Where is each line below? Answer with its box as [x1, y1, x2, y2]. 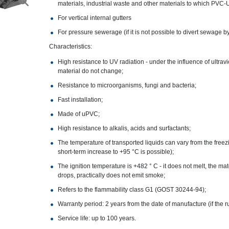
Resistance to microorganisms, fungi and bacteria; [57, 82, 196, 89]
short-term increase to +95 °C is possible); [57, 148, 174, 155]
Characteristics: [49, 43, 92, 50]
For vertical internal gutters [57, 14, 131, 21]
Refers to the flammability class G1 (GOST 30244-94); [57, 186, 206, 193]
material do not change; [57, 67, 123, 75]
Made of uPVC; [57, 110, 100, 118]
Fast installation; [57, 96, 103, 103]
